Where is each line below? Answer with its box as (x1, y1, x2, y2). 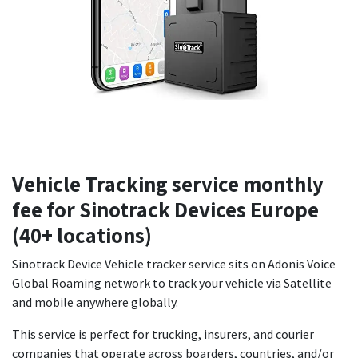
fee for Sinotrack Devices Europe (12, 195, 319, 224)
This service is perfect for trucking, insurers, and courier (12, 326, 314, 342)
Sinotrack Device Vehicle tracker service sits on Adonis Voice (12, 256, 336, 272)
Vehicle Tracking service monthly (12, 169, 324, 198)
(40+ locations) (12, 221, 152, 249)
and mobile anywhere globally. (12, 294, 178, 310)
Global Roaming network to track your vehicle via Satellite (12, 275, 332, 291)
